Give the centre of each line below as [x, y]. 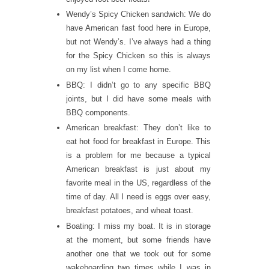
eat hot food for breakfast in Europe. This [138, 142]
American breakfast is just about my [138, 169]
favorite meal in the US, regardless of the [138, 183]
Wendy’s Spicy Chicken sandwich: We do [138, 14]
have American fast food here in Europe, [138, 28]
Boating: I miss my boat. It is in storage [138, 226]
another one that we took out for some [138, 253]
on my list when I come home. [119, 70]
